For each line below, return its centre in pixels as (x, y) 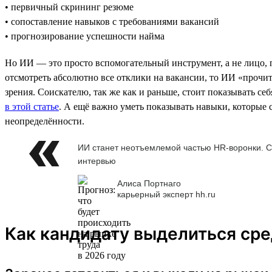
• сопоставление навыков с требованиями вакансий (112, 21)
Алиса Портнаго (149, 184)
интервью (97, 161)
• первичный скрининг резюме (69, 7)
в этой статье (32, 106)
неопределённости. (45, 121)
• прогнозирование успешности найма (85, 36)
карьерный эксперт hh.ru (166, 195)
